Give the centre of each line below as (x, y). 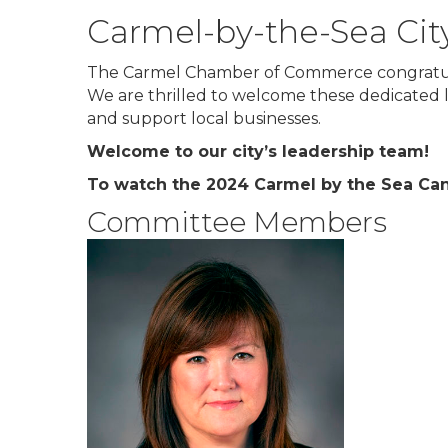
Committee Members (237, 222)
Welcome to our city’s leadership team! (258, 151)
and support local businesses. (204, 118)
